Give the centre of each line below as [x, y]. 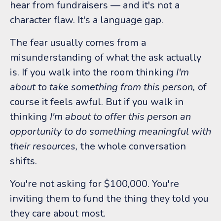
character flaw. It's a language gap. [87, 20]
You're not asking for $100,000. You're [94, 184]
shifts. [23, 161]
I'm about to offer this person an [120, 116]
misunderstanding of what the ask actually [106, 57]
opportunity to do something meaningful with [110, 131]
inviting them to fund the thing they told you [109, 198]
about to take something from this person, [103, 87]
